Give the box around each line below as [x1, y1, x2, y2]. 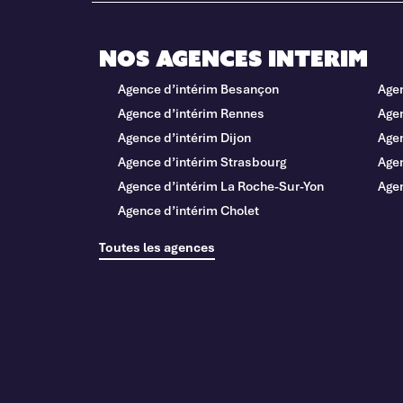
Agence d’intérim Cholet [117, 201, 259, 219]
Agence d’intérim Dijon [117, 128, 251, 146]
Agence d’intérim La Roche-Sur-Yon [117, 176, 325, 194]
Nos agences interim [98, 43, 368, 73]
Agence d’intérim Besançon [117, 79, 279, 97]
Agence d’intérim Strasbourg [117, 152, 286, 170]
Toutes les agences [98, 237, 215, 255]
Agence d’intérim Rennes [117, 103, 264, 121]
